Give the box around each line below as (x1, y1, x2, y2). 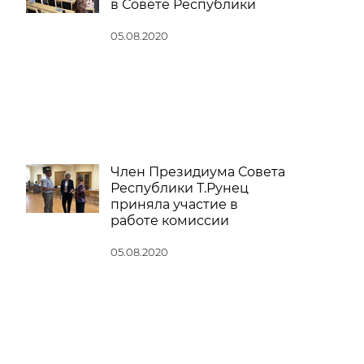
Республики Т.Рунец (110, 180, 249, 196)
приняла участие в (110, 197, 238, 212)
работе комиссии (110, 213, 229, 228)
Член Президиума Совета (110, 164, 285, 180)
